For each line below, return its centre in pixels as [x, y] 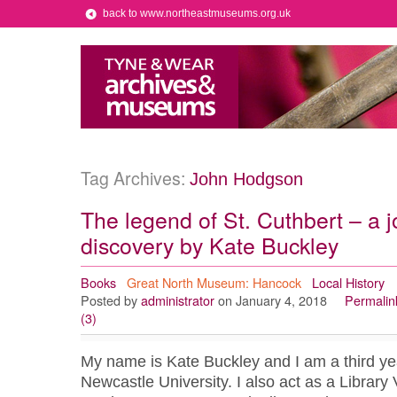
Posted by [109, 300]
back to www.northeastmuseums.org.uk [196, 13]
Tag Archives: [135, 178]
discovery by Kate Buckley [209, 245]
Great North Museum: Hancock [214, 282]
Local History [348, 282]
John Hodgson [246, 179]
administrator [177, 300]
